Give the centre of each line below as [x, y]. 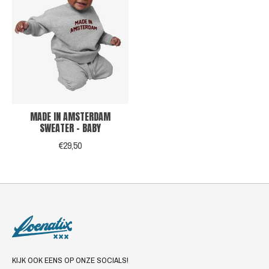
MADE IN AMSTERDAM [70, 116]
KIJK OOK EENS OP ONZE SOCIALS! [70, 260]
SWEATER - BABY [70, 128]
